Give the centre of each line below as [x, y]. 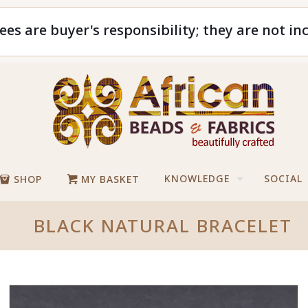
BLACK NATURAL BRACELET [163, 225]
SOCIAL [284, 178]
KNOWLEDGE [197, 178]
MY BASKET [109, 179]
